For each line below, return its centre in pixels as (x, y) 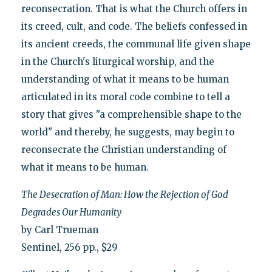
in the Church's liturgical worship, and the (117, 61)
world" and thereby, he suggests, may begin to (127, 132)
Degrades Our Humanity (71, 212)
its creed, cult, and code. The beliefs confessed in (134, 26)
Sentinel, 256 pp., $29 (69, 247)
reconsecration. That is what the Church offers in (134, 8)
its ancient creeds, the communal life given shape (136, 44)
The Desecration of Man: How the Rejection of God (124, 194)
